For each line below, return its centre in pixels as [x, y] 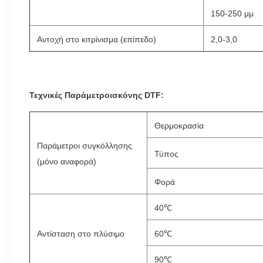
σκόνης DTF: [138, 95]
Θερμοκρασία [179, 126]
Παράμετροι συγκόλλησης [85, 146]
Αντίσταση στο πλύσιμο [81, 234]
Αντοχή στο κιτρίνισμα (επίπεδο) [97, 39]
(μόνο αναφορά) [67, 161]
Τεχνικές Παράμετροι [71, 95]
